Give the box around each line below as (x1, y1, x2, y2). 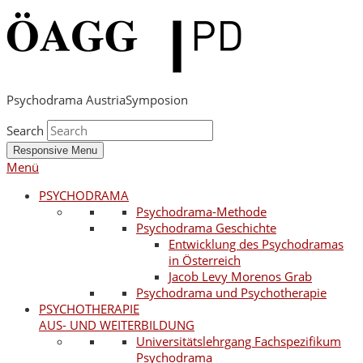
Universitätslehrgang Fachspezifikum (136, 333, 341, 349)
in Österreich (169, 252, 241, 268)
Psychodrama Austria (6, 92, 126, 108)
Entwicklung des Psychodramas (169, 236, 344, 252)
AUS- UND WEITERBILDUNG (39, 317, 194, 333)
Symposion (126, 92, 188, 108)
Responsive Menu (13, 144, 97, 156)
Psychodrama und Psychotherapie (136, 284, 327, 301)
